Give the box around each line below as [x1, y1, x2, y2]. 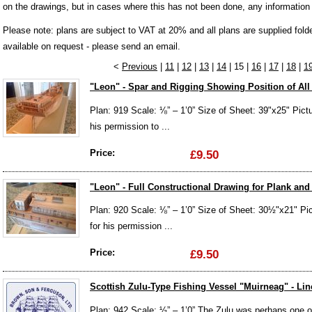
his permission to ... [90, 121, 170, 132]
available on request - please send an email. [3, 40, 180, 52]
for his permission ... [90, 221, 173, 232]
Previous [122, 61, 157, 72]
